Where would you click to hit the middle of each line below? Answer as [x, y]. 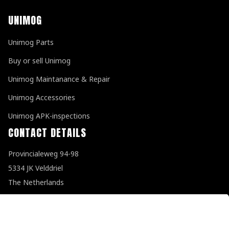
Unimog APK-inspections [49, 116]
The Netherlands [36, 182]
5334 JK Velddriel [36, 168]
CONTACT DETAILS [47, 132]
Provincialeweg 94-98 [43, 153]
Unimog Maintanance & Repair [59, 79]
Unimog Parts [31, 42]
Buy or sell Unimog [39, 60]
